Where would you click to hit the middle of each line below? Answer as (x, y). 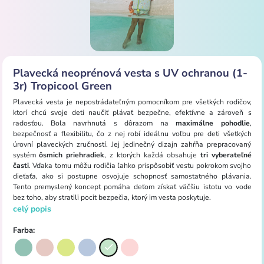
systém (26, 155)
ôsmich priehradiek (72, 155)
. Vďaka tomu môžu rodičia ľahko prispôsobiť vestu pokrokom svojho (140, 165)
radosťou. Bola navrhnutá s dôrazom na (94, 123)
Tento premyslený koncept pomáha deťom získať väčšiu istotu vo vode (132, 187)
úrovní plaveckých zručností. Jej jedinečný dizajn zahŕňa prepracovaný (132, 144)
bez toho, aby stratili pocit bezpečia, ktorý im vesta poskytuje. (112, 197)
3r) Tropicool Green (62, 85)
